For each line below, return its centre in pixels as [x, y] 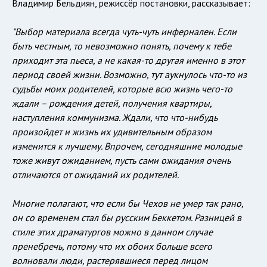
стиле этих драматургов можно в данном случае [112, 232]
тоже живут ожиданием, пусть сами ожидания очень [121, 161]
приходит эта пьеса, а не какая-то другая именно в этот [128, 60]
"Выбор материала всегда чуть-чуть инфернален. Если [124, 32]
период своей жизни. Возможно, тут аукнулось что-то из [129, 75]
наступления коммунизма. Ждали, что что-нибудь [115, 118]
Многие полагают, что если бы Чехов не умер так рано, [128, 204]
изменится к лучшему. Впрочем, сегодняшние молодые [127, 146]
